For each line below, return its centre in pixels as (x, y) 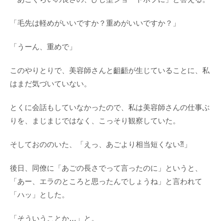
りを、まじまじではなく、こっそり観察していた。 (95, 121)
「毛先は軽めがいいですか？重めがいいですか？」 (95, 23)
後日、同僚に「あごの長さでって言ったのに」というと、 (106, 168)
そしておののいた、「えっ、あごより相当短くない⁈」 (101, 145)
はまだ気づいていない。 (51, 84)
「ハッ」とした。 (39, 195)
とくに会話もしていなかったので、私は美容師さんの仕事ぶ (110, 108)
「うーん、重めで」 (43, 47)
